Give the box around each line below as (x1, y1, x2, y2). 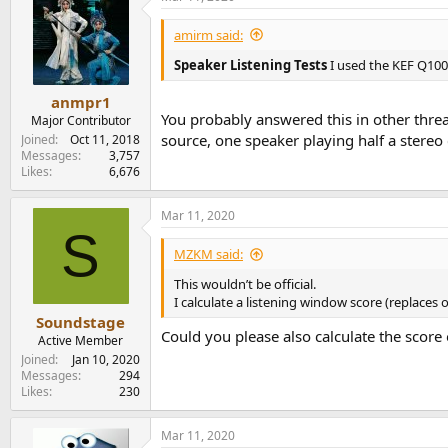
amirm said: (174, 25, 243, 44)
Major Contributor (30, 112, 131, 130)
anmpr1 (50, 92, 111, 113)
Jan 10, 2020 (72, 350, 140, 368)
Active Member (38, 331, 123, 349)
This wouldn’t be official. (174, 275, 316, 294)
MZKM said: (174, 245, 243, 264)
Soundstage (36, 311, 125, 332)
